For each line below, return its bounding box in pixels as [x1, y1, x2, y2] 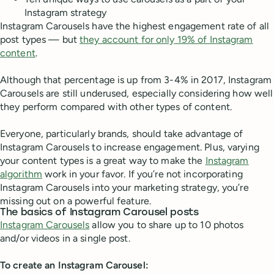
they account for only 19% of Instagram [80, 34, 253, 46]
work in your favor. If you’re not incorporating [42, 168, 243, 180]
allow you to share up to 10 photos [89, 219, 244, 231]
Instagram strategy [24, 7, 107, 19]
